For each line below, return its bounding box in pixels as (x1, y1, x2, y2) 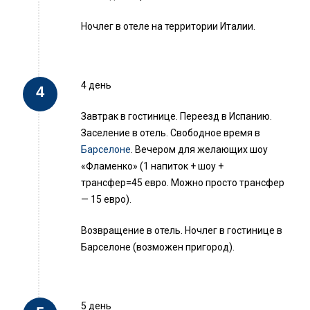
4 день (81, 80, 111, 91)
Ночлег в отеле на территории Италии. (81, 21, 255, 33)
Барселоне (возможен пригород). (81, 241, 235, 253)
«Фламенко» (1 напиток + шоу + (81, 161, 224, 172)
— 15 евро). (81, 194, 131, 206)
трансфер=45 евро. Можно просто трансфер (81, 177, 284, 189)
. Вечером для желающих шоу (131, 144, 268, 156)
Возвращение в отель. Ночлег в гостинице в (81, 225, 282, 237)
